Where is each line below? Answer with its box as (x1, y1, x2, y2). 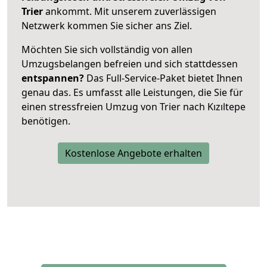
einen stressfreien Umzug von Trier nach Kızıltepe (21, 100, 246, 113)
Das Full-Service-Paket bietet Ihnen (84, 71, 243, 85)
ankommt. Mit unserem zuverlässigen (45, 4, 216, 18)
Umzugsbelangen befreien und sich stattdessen (21, 57, 238, 70)
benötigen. (21, 114, 70, 128)
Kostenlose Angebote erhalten (65, 146, 202, 160)
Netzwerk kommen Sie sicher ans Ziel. (21, 18, 192, 32)
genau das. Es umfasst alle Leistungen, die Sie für (21, 85, 243, 99)
